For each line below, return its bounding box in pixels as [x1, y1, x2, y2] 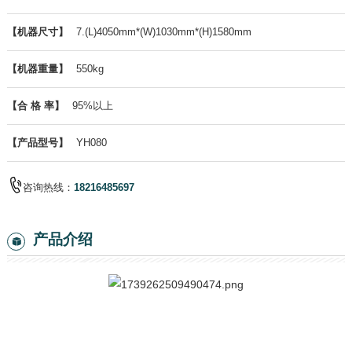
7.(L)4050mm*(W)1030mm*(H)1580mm [75, 25, 251, 38]
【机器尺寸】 [6, 25, 68, 38]
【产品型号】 [6, 136, 68, 148]
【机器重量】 [6, 62, 68, 75]
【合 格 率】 [6, 99, 64, 112]
